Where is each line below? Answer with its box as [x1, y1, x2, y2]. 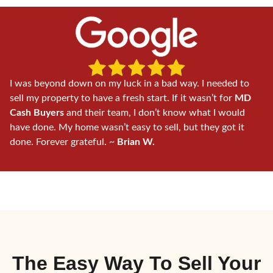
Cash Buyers [10, 107, 64, 118]
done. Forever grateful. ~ [10, 136, 117, 147]
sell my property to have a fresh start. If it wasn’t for [10, 93, 235, 103]
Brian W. [117, 136, 155, 147]
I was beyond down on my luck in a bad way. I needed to [10, 78, 249, 88]
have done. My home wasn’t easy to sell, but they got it [10, 122, 244, 132]
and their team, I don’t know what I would [64, 107, 245, 118]
